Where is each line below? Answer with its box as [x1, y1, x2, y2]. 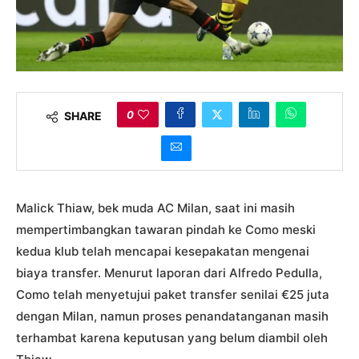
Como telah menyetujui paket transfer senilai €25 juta [16, 287, 329, 302]
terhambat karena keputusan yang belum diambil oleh [16, 330, 328, 345]
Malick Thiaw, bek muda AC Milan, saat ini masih [16, 200, 295, 216]
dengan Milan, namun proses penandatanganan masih [16, 309, 329, 324]
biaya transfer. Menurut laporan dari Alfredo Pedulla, [16, 265, 322, 280]
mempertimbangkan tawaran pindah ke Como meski [16, 222, 316, 237]
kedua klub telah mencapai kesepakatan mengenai [16, 244, 309, 259]
